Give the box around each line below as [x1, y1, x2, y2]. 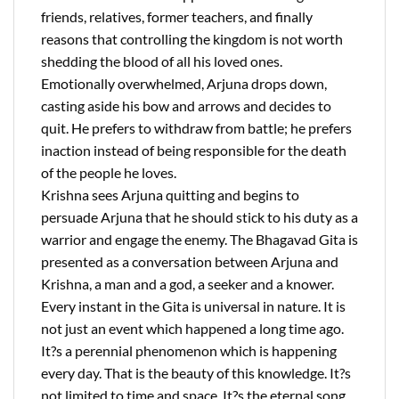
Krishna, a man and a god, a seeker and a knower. [41, 275, 334, 293]
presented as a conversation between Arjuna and [41, 253, 338, 271]
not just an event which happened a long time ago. [41, 320, 344, 338]
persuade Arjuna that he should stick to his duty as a [41, 208, 358, 226]
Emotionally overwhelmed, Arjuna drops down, [41, 75, 327, 93]
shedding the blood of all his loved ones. [41, 53, 282, 70]
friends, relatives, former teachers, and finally [41, 8, 313, 26]
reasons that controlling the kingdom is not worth [41, 30, 343, 48]
